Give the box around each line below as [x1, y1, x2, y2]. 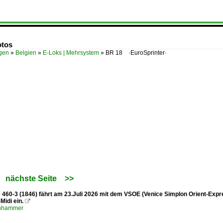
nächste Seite [5, 174, 57, 183]
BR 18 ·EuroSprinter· [106, 49, 167, 56]
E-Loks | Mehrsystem [43, 49, 99, 56]
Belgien [15, 49, 36, 56]
